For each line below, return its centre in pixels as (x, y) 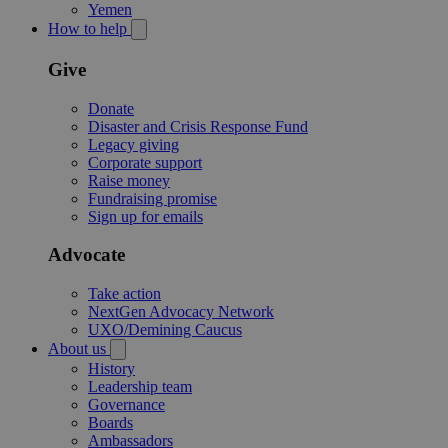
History (111, 368)
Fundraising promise (152, 198)
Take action (124, 293)
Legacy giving (133, 144)
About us (79, 348)
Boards (110, 422)
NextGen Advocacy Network (181, 311)
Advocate (86, 255)
